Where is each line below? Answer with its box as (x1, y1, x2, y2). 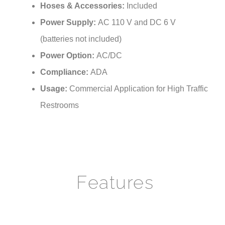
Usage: (40, 73, 69, 82)
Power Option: (40, 40, 96, 49)
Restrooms (40, 90, 79, 99)
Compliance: (40, 57, 90, 66)
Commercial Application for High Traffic (69, 73, 208, 82)
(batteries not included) (40, 24, 122, 33)
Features (76, 161, 154, 182)
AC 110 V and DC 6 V (98, 7, 176, 16)
